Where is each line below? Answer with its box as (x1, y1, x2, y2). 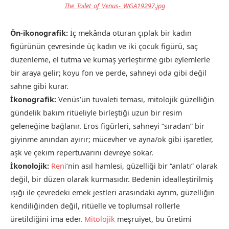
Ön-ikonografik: (10, 28, 68, 38)
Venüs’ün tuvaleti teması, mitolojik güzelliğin (56, 95, 214, 105)
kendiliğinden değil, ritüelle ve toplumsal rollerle (10, 201, 180, 211)
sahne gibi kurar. (10, 81, 68, 91)
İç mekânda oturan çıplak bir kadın (68, 28, 192, 38)
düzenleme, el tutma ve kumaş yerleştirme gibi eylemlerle (10, 55, 210, 65)
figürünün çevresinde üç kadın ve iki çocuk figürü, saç (10, 41, 198, 52)
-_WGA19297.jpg (118, 1, 165, 11)
